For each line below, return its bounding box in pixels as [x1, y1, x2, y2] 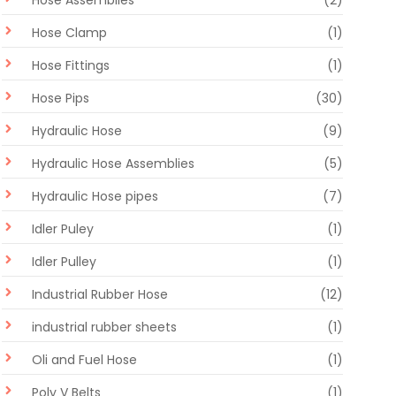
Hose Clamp [32, 24, 107, 42]
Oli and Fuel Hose [32, 351, 137, 369]
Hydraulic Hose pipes [32, 187, 158, 206]
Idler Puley [32, 220, 94, 239]
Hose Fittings [32, 57, 110, 75]
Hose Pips [32, 89, 89, 108]
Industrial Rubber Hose [32, 286, 168, 304]
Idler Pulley [32, 253, 96, 271]
